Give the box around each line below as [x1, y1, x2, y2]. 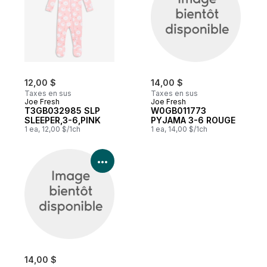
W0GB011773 [151, 105, 206, 116]
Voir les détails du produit [109, 154, 225, 167]
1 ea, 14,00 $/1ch [151, 124, 207, 133]
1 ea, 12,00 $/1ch [24, 124, 80, 133]
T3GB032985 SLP [24, 105, 100, 116]
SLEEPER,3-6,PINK [24, 114, 101, 125]
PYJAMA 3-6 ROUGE [151, 114, 235, 125]
